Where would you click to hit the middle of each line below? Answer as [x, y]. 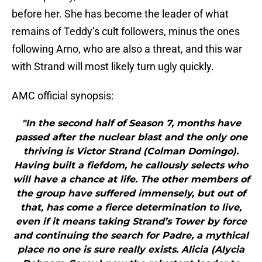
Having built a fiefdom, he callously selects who [131, 166]
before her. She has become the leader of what [120, 14]
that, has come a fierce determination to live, [131, 208]
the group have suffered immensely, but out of [131, 194]
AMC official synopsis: [63, 96]
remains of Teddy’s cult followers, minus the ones [126, 32]
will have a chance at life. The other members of [131, 180]
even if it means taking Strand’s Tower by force [131, 222]
